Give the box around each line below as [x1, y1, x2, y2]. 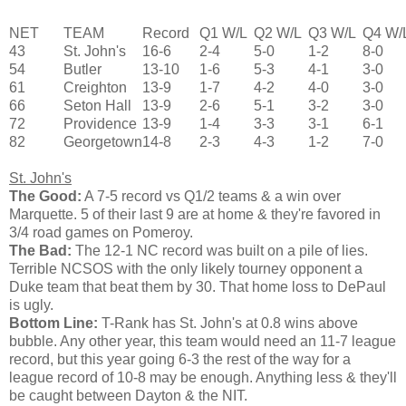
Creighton [63, 79, 127, 95]
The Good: [9, 188, 82, 204]
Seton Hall [63, 97, 131, 113]
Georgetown [63, 133, 142, 150]
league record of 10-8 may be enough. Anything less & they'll [9, 369, 397, 385]
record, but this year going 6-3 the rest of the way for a [9, 351, 351, 367]
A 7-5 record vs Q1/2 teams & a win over [82, 188, 341, 204]
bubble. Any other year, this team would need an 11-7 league [9, 333, 396, 349]
